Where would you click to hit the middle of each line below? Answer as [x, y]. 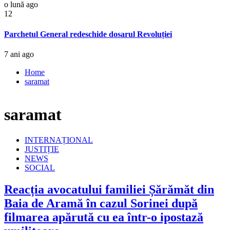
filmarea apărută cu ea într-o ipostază [104, 217]
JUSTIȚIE [42, 149]
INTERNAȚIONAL [59, 140]
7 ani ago [19, 54]
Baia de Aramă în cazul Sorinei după [101, 203]
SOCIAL [40, 167]
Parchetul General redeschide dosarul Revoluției [88, 34]
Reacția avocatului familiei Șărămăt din [109, 189]
